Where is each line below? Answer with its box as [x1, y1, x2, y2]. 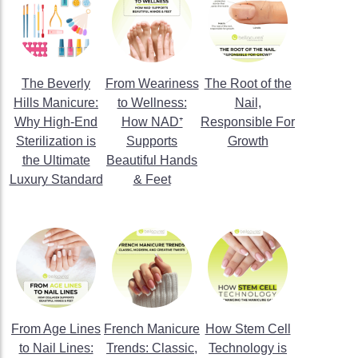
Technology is [209, 341, 287, 355]
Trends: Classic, [106, 341, 197, 355]
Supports [126, 134, 177, 148]
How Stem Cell [205, 322, 291, 336]
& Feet [133, 173, 171, 186]
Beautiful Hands [106, 153, 197, 167]
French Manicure [104, 322, 200, 336]
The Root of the [204, 77, 292, 90]
